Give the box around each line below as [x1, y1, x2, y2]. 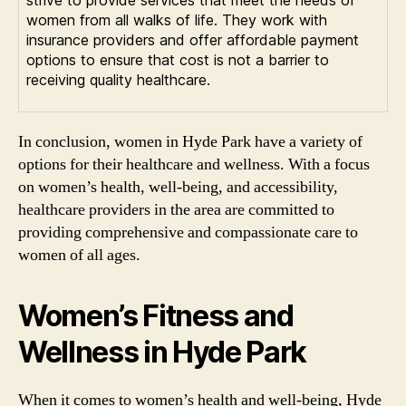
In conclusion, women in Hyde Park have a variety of [18, 131, 362, 152]
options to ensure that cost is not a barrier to [26, 51, 329, 69]
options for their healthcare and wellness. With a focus [18, 154, 370, 175]
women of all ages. [18, 245, 140, 266]
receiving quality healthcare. [26, 71, 210, 89]
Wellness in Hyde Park [18, 334, 307, 370]
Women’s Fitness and [18, 298, 294, 333]
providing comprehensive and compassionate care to [18, 222, 358, 243]
